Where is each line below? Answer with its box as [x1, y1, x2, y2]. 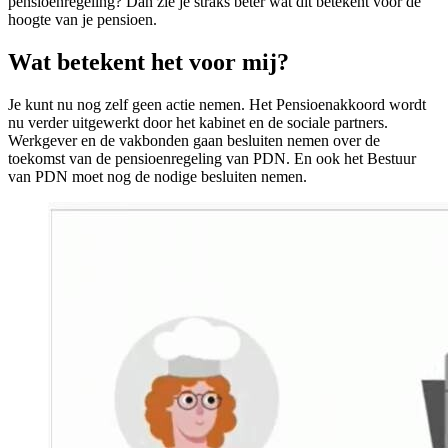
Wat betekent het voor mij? [8, 49, 289, 76]
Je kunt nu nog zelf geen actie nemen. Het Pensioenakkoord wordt [8, 96, 426, 114]
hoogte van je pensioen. [8, 11, 157, 29]
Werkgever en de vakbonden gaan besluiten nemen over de [8, 132, 380, 150]
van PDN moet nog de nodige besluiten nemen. [8, 168, 307, 186]
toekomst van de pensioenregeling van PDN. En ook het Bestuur [8, 150, 416, 168]
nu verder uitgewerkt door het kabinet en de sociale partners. [8, 114, 388, 132]
